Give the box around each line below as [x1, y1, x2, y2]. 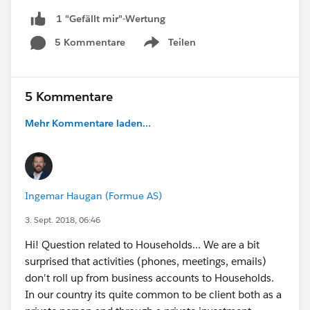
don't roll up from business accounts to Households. [25, 271, 274, 285]
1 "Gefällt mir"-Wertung [56, 12, 165, 25]
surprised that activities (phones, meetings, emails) [25, 255, 266, 268]
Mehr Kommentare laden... [25, 117, 151, 130]
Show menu [140, 43, 197, 56]
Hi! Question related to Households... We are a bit [25, 238, 259, 252]
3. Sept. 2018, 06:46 [25, 214, 100, 226]
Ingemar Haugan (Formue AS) [25, 190, 162, 203]
